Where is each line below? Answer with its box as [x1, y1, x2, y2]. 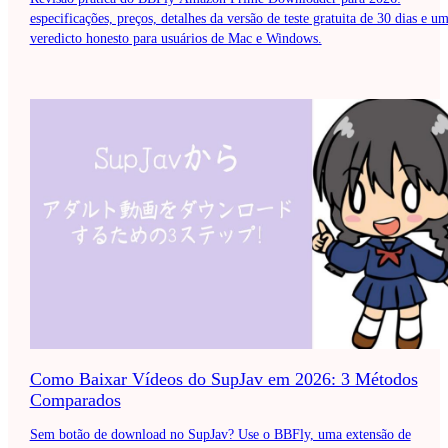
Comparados [29, 389, 121, 410]
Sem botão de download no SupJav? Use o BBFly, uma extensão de [29, 426, 411, 442]
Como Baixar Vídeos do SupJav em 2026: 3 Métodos [29, 368, 418, 389]
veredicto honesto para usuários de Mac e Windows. [29, 30, 322, 46]
